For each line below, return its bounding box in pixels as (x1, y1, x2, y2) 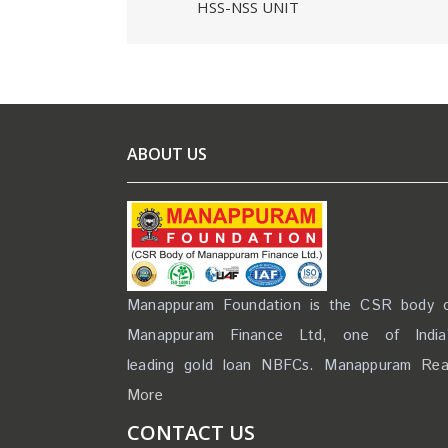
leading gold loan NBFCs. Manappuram (127, 354, 422, 376)
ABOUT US (127, 142, 207, 165)
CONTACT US (127, 418, 255, 446)
